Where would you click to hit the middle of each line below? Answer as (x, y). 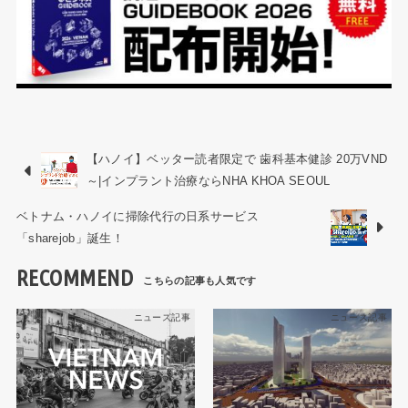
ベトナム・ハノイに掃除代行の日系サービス (137, 216)
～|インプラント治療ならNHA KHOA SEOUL (208, 181)
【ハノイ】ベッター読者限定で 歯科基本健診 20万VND (237, 159)
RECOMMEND (75, 278)
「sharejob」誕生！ (70, 238)
